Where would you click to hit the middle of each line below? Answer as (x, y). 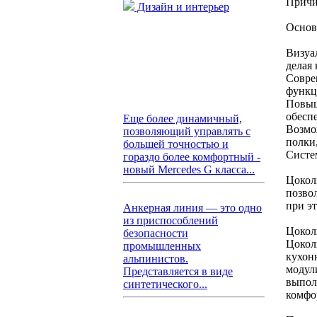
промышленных (162, 246)
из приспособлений (171, 220)
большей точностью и (176, 144)
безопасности (156, 233)
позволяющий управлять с (187, 131)
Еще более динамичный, (183, 119)
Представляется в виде (178, 271)
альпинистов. (156, 259)
